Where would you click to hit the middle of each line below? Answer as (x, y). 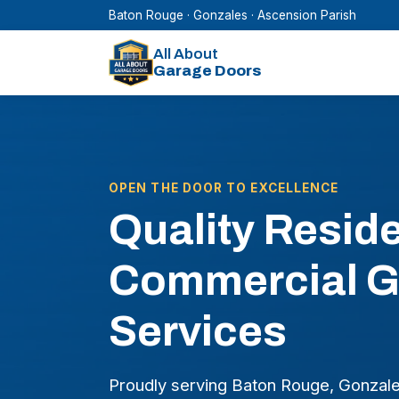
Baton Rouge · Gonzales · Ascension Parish (232, 15)
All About (186, 54)
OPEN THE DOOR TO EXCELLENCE (224, 187)
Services (198, 331)
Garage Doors (207, 71)
